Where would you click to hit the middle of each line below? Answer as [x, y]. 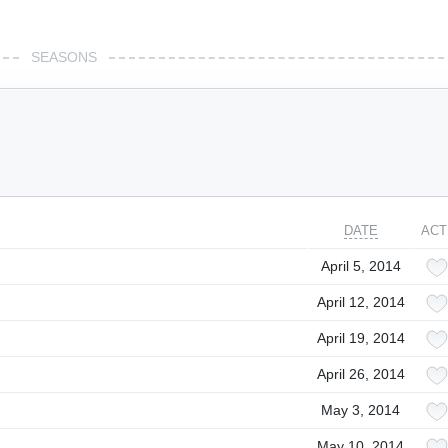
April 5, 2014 [360, 266]
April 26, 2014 [360, 374]
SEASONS [64, 57]
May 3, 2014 [360, 410]
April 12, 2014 [360, 302]
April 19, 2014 [360, 338]
